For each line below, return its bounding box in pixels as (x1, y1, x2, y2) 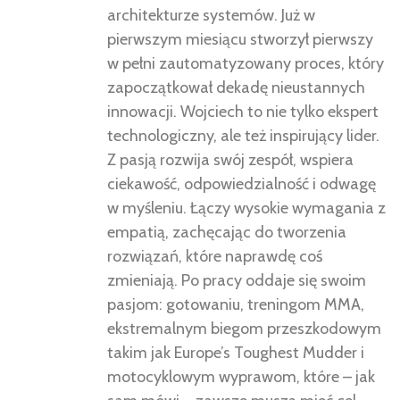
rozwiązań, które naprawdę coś (107, 246, 322, 267)
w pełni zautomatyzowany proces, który (107, 54, 384, 74)
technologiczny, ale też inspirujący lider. (107, 126, 379, 146)
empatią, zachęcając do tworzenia (107, 222, 346, 243)
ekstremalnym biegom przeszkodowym (107, 319, 381, 339)
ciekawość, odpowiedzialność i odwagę (107, 174, 376, 195)
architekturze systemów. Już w (107, 5, 315, 26)
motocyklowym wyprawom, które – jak (107, 367, 375, 387)
